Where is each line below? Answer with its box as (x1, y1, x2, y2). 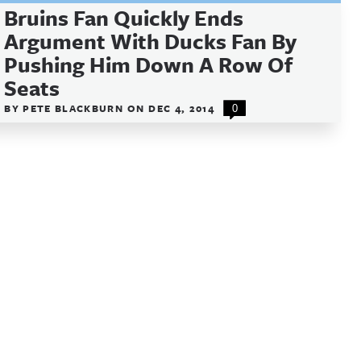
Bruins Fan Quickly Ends (4, 2, 244, 33)
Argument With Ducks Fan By (4, 26, 297, 56)
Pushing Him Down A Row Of (4, 49, 293, 80)
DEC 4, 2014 (148, 101, 215, 115)
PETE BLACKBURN (23, 101, 127, 115)
